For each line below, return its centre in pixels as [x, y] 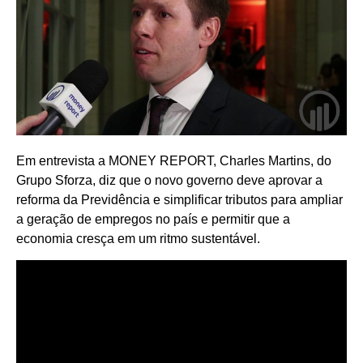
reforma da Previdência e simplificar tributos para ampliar [179, 199]
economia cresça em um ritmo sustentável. [138, 238]
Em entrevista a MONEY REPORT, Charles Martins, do [174, 160]
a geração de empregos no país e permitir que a [153, 219]
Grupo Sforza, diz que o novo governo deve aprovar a [169, 180]
